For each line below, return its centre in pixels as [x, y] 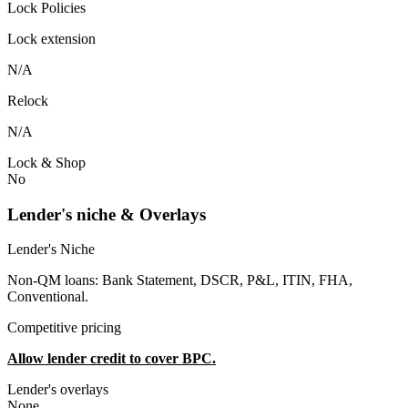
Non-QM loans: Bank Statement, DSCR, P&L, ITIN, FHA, [180, 280]
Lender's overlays [58, 390]
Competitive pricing [64, 328]
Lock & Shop [46, 162]
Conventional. [48, 297]
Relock [28, 100]
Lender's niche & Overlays [107, 214]
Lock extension [51, 38]
